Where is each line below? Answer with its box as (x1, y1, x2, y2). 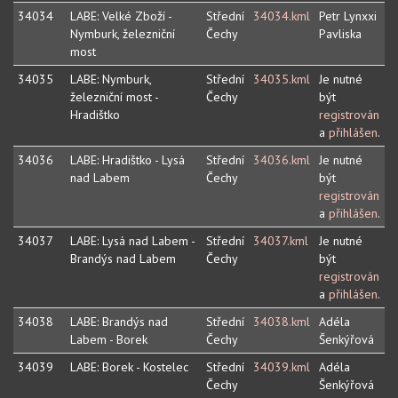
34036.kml (253, 152, 310, 169)
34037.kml (253, 233, 308, 250)
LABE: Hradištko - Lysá (70, 152, 185, 169)
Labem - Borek (70, 331, 147, 348)
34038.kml (253, 314, 310, 330)
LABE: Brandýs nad (70, 314, 168, 330)
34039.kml (253, 359, 310, 376)
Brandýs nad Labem (70, 251, 176, 267)
